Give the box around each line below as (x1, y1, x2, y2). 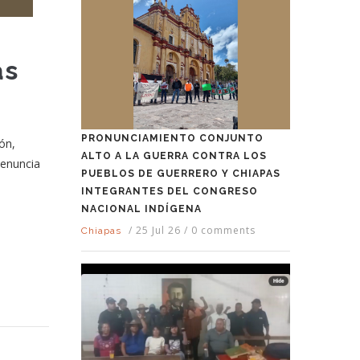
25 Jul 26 (136, 223, 184, 238)
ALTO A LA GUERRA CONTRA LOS (81, 150, 267, 162)
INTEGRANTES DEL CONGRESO (81, 186, 258, 198)
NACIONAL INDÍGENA (81, 203, 202, 215)
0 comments (191, 223, 256, 238)
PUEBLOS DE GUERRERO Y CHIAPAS (81, 168, 280, 180)
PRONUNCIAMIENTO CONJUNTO (81, 133, 264, 145)
